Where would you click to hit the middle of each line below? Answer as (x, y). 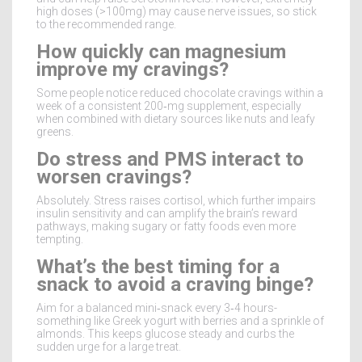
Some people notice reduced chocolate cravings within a (180, 93)
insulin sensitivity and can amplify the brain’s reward (167, 213)
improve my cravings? (133, 69)
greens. (55, 131)
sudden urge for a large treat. (109, 346)
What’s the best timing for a (158, 266)
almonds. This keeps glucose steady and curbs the (165, 333)
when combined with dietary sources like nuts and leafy (176, 118)
